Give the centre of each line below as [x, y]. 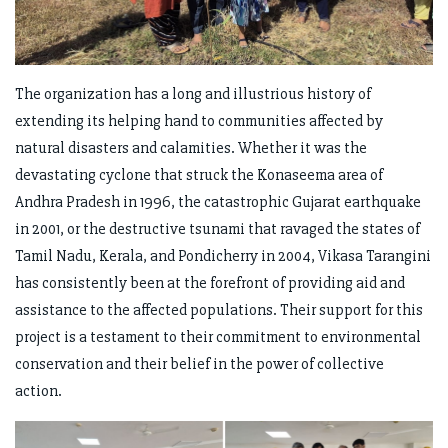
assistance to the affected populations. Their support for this [219, 309]
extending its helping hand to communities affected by [199, 120]
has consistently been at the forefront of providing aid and [210, 282]
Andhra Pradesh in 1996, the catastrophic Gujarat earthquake [218, 201]
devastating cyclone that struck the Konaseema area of [199, 174]
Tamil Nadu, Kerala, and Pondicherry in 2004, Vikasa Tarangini [223, 255]
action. [38, 390]
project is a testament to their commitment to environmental [218, 336]
